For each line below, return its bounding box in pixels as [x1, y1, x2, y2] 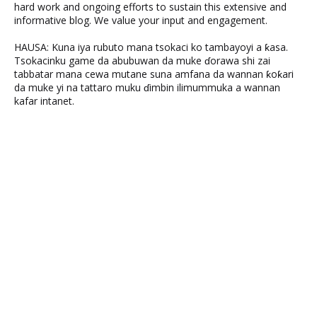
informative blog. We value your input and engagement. [14, 13, 267, 27]
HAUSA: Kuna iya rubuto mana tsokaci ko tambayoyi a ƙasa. [14, 40, 288, 54]
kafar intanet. [14, 94, 74, 108]
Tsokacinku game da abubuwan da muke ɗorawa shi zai [14, 54, 270, 67]
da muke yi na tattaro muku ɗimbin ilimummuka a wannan [14, 81, 280, 94]
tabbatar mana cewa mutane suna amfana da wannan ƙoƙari [14, 67, 294, 81]
